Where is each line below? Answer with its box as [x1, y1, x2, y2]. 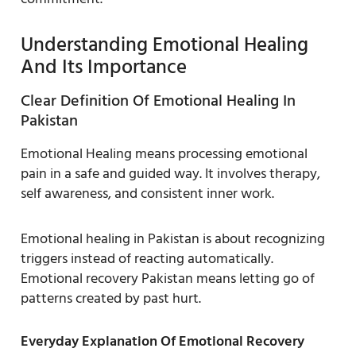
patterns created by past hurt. [21, 286, 201, 310]
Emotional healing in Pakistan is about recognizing [21, 226, 325, 250]
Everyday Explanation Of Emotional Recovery [21, 329, 304, 353]
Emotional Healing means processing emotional [21, 141, 308, 165]
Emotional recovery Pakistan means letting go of [21, 266, 315, 290]
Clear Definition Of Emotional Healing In [21, 87, 296, 114]
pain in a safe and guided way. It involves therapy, [21, 161, 320, 185]
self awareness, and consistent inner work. [21, 181, 274, 205]
